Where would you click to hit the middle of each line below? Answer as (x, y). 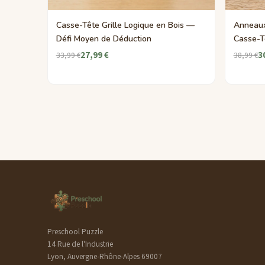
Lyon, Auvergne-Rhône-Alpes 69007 (105, 257)
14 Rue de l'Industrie (80, 245)
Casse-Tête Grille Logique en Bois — (125, 25)
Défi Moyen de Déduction (104, 38)
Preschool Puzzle (75, 232)
